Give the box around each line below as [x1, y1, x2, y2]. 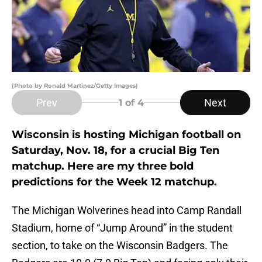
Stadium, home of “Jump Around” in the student [12, 222, 233, 235]
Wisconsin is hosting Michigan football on [12, 128, 241, 142]
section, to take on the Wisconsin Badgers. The [12, 239, 228, 252]
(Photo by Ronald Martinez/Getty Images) [12, 82, 138, 90]
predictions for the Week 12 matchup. [12, 175, 217, 189]
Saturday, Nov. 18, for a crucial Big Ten [12, 144, 219, 157]
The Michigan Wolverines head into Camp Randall [12, 204, 242, 217]
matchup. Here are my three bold [12, 160, 194, 173]
